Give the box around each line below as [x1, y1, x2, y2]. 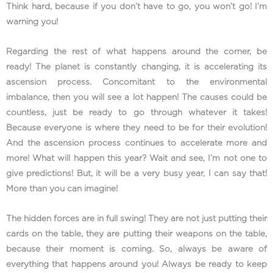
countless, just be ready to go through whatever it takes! [6, 108, 267, 117]
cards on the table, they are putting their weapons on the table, [6, 229, 267, 238]
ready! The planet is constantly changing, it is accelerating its [6, 62, 267, 71]
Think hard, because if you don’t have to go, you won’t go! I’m [6, 2, 267, 11]
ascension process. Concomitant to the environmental [6, 77, 267, 87]
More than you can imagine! [6, 184, 118, 193]
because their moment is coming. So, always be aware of [6, 244, 267, 253]
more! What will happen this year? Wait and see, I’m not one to [6, 154, 267, 163]
